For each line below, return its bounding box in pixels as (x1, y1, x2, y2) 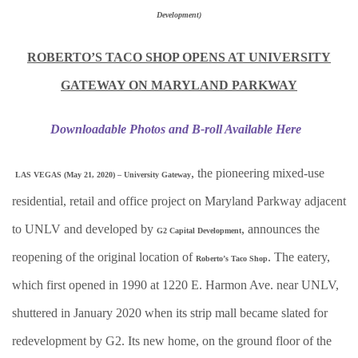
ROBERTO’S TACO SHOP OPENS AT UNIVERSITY (27, 50, 331, 64)
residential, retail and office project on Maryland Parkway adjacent (12, 194, 346, 208)
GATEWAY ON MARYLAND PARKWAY (61, 78, 297, 92)
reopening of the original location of (12, 250, 196, 264)
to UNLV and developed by (12, 222, 157, 236)
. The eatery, (268, 250, 330, 264)
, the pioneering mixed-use (191, 166, 324, 180)
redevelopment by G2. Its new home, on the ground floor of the (12, 334, 332, 348)
